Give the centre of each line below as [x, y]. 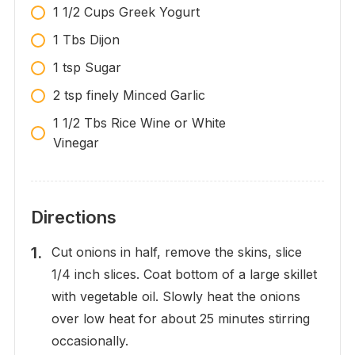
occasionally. [90, 341]
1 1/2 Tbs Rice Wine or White [139, 123]
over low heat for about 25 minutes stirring [180, 319]
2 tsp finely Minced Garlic [129, 95]
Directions [73, 218]
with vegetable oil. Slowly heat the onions [176, 297]
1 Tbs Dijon [86, 40]
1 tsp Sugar [87, 68]
